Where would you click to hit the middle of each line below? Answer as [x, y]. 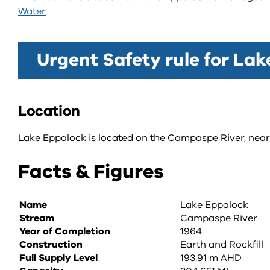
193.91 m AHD [211, 258]
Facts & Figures [91, 171]
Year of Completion [65, 231]
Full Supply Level [58, 258]
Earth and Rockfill [222, 245]
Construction [51, 245]
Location [49, 111]
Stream [37, 218]
